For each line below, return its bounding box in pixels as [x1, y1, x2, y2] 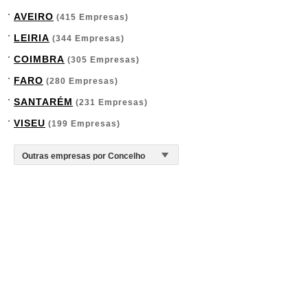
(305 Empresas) [65, 55, 140, 65]
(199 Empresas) [45, 119, 120, 129]
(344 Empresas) [49, 34, 124, 43]
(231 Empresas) [73, 98, 148, 107]
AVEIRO [14, 11, 54, 22]
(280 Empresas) [43, 76, 118, 86]
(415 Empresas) [54, 12, 129, 22]
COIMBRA [14, 54, 65, 65]
